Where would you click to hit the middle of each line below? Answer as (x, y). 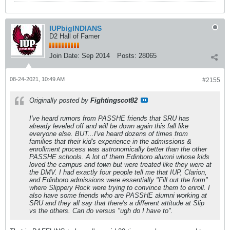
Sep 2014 (96, 56)
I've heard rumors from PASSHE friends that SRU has (109, 118)
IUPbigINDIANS (75, 28)
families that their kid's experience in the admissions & (110, 141)
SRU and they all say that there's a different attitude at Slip (117, 203)
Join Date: (64, 56)
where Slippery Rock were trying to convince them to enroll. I (120, 188)
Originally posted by (60, 100)
